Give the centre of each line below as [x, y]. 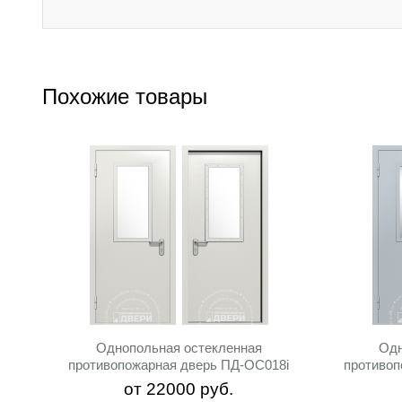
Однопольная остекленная [179, 348]
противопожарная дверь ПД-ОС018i [179, 365]
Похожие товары [125, 96]
